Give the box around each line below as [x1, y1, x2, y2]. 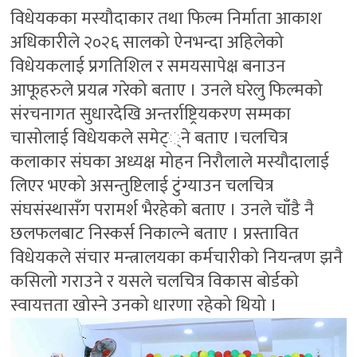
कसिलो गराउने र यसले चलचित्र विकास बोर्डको [10, 266, 300, 296]
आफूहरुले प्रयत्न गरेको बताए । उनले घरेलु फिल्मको [10, 75, 324, 105]
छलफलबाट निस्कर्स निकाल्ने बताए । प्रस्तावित [10, 218, 300, 249]
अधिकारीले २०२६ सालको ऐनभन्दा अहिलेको [10, 27, 284, 57]
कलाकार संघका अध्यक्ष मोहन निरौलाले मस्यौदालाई [10, 147, 330, 177]
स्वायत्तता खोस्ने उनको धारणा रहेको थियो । [10, 290, 278, 320]
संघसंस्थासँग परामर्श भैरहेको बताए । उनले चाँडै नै [10, 194, 315, 225]
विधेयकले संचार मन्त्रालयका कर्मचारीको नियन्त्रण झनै [10, 242, 343, 273]
